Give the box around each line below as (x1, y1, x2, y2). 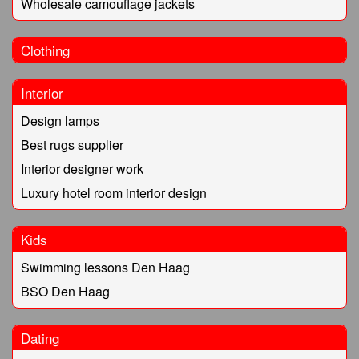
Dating (21, 328, 59, 349)
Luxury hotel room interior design (21, 184, 207, 203)
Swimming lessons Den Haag (21, 258, 190, 277)
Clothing (21, 40, 70, 61)
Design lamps (21, 111, 99, 131)
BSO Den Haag (21, 282, 110, 301)
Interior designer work (21, 159, 143, 179)
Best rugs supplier (21, 135, 123, 155)
